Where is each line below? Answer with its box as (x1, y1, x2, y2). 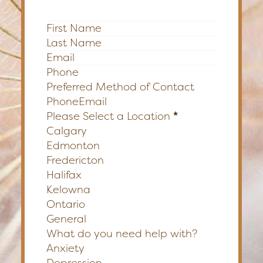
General (46, 211, 86, 226)
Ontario (46, 197, 85, 211)
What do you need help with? (46, 226, 197, 241)
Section (46, 20, 83, 35)
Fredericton (46, 153, 104, 167)
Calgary (46, 123, 87, 138)
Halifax (46, 167, 82, 182)
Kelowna (46, 182, 90, 197)
